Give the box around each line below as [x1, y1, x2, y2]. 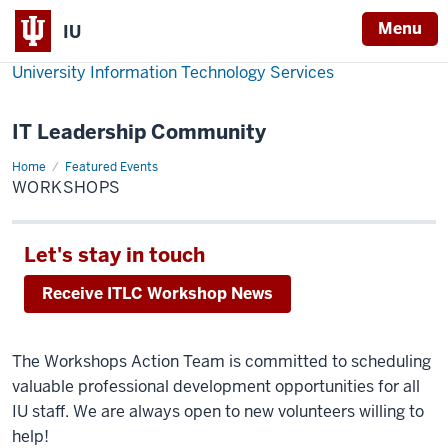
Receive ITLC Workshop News [42, 283, 273, 304]
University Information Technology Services [12, 62, 334, 83]
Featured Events [65, 159, 158, 175]
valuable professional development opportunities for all [12, 376, 420, 397]
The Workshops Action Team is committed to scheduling [12, 351, 431, 372]
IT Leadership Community [12, 119, 266, 145]
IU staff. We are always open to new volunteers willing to [12, 401, 424, 422]
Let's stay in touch [24, 242, 205, 268]
